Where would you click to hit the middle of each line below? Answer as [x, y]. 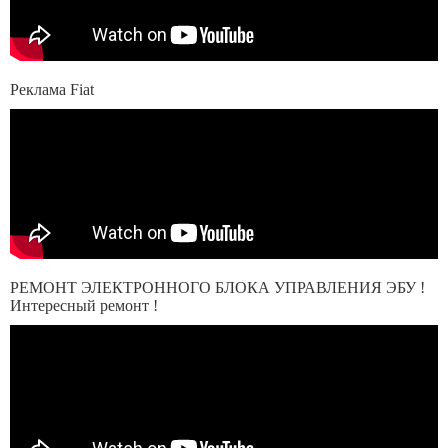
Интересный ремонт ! [84, 305]
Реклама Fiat [52, 89]
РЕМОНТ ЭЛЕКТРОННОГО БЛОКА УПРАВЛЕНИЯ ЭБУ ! [217, 287]
